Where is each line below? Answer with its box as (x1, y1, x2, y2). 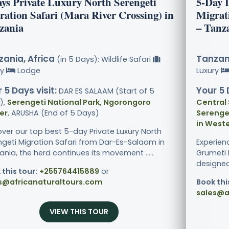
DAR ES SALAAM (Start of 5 (57, 86, 154, 97)
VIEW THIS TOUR (49, 207, 108, 217)
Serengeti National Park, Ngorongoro (7, 97, 151, 108)
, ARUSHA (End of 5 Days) (8, 108, 99, 119)
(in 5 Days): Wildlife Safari (55, 54, 153, 65)
